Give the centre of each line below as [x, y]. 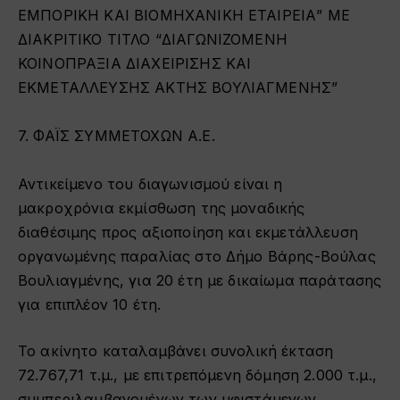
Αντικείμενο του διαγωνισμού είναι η [150, 183]
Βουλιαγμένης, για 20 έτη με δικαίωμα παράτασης [200, 280]
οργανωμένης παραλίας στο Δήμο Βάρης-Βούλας [197, 256]
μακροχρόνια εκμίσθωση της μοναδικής [162, 208]
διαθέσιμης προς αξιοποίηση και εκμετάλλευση [188, 232]
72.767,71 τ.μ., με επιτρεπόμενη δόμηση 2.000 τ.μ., [197, 375]
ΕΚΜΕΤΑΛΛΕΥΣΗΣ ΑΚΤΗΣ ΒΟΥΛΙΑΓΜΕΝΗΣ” [178, 87]
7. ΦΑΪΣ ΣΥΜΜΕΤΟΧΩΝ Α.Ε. [117, 135]
